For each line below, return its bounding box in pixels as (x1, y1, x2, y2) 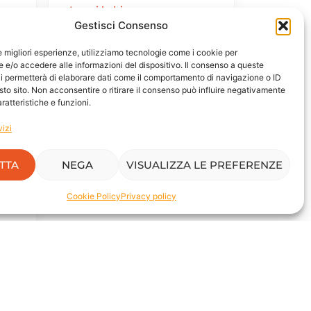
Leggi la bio (69, 3, 130, 17)
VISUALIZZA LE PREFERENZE (126, 158, 283, 171)
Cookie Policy (66, 191, 121, 201)
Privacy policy (120, 191, 176, 201)
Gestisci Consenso (74, 19, 169, 32)
